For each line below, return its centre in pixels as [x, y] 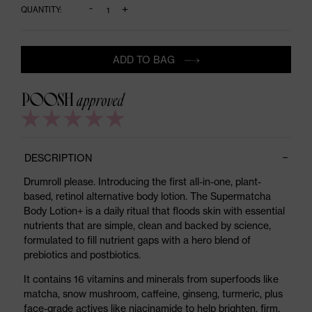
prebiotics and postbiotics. [82, 254]
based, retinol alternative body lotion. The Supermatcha [147, 196]
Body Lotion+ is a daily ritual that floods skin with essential [154, 210]
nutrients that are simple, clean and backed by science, [147, 225]
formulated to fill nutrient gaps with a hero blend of [137, 240]
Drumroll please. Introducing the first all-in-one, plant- [142, 181]
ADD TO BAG [145, 60]
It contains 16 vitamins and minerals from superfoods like [151, 279]
